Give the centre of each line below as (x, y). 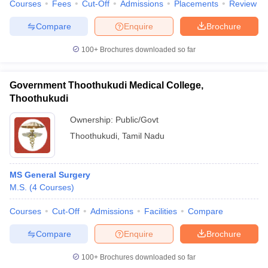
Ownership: (93, 120)
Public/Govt (137, 120)
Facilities (161, 211)
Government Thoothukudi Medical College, (106, 85)
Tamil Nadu (143, 136)
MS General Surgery (50, 175)
